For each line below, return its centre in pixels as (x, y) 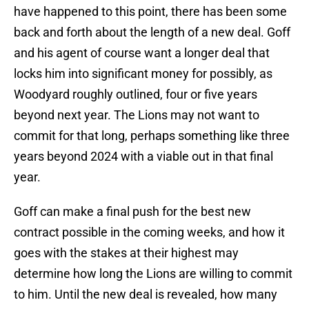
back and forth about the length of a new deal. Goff (152, 32)
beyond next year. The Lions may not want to (137, 115)
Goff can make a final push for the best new (132, 212)
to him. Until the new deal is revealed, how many (146, 295)
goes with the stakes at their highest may (126, 253)
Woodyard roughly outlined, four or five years (136, 94)
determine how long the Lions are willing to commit (153, 274)
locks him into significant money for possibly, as (143, 74)
